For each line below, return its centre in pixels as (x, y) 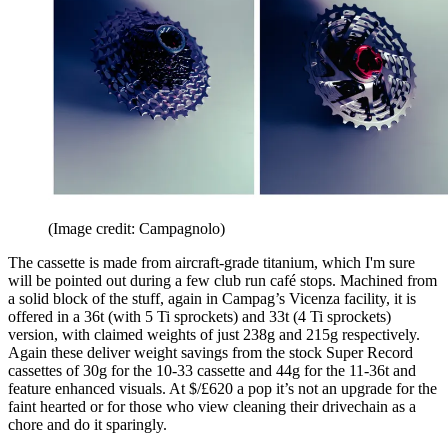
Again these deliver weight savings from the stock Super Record (210, 353)
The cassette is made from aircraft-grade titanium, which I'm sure (211, 263)
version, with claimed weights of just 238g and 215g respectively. (214, 335)
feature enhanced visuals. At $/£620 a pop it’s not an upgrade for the (222, 389)
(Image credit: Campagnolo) (136, 229)
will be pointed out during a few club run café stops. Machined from (222, 281)
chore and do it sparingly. (87, 425)
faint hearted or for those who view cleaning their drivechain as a (212, 407)
